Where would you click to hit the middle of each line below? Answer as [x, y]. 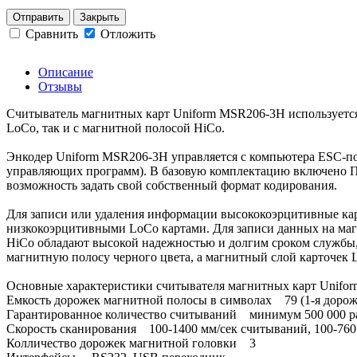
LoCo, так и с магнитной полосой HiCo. [116, 127]
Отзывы [60, 86]
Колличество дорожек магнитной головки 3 [131, 343]
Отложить [126, 33]
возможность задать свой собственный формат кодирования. [172, 185]
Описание [66, 72]
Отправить [38, 17]
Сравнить [53, 33]
